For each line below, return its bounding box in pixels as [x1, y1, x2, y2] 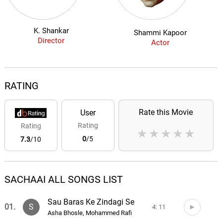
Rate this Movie [139, 108, 193, 117]
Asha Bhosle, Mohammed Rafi [48, 209, 132, 217]
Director [38, 36, 65, 45]
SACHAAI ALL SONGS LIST [4, 173, 123, 185]
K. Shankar [33, 26, 69, 35]
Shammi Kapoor [133, 28, 187, 37]
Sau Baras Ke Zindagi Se [48, 197, 135, 207]
